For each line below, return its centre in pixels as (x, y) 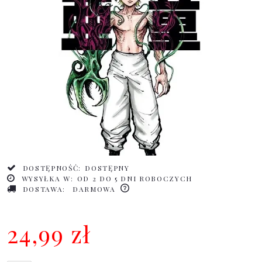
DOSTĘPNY (107, 168)
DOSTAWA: (44, 189)
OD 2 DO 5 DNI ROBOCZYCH (135, 179)
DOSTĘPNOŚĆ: (52, 168)
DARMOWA (94, 189)
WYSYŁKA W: (47, 179)
